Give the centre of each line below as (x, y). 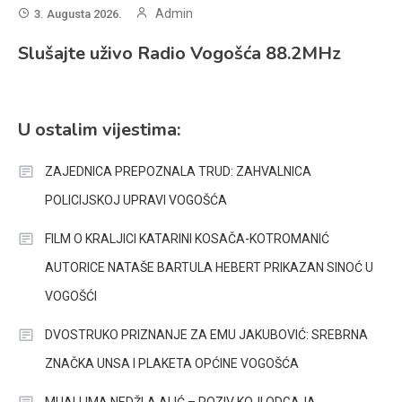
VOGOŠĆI (71, 297)
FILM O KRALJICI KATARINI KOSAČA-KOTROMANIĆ (187, 239)
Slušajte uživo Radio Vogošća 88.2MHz (179, 54)
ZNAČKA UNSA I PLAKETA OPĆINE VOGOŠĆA (172, 364)
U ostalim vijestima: (99, 130)
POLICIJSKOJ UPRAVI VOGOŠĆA (136, 201)
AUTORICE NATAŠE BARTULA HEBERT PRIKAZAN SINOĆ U (209, 268)
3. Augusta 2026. (79, 14)
